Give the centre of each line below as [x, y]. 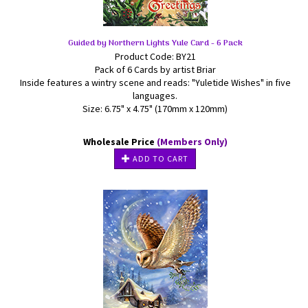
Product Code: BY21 [155, 56]
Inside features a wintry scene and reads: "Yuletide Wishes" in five [155, 82]
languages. [155, 96]
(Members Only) [192, 142]
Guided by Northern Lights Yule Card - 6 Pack [155, 43]
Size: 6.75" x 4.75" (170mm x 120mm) [155, 109]
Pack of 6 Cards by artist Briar [155, 69]
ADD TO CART [159, 158]
